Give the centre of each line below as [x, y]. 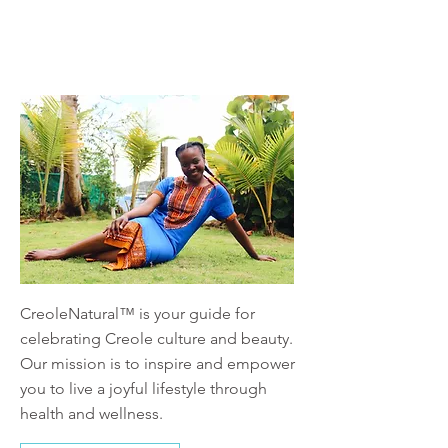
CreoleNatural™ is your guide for [137, 314]
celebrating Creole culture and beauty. [156, 339]
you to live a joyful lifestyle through [143, 389]
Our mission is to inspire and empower [157, 364]
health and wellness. [91, 414]
